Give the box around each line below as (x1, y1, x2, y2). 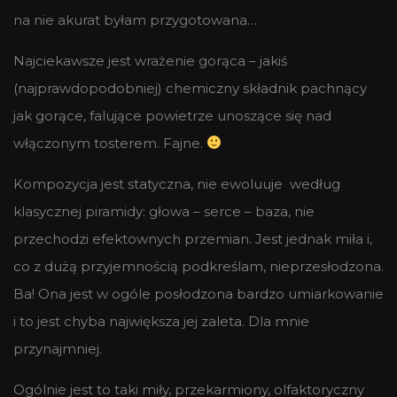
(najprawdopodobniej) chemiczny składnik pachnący (13, 79, 367, 97)
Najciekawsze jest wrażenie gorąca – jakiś (13, 51, 287, 69)
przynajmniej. (13, 339, 105, 357)
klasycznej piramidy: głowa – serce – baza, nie (13, 202, 315, 220)
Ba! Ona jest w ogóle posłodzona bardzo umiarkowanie (13, 284, 384, 302)
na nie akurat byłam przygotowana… (13, 11, 257, 28)
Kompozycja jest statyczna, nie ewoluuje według (13, 175, 340, 192)
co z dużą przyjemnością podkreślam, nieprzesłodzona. (13, 257, 384, 275)
